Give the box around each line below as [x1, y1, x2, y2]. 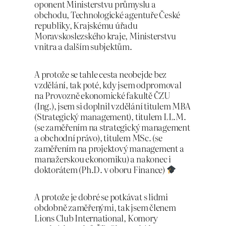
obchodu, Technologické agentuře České [34, 8, 181, 21]
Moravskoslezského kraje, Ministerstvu [34, 29, 177, 42]
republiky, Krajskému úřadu [34, 19, 138, 32]
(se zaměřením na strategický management [34, 120, 190, 133]
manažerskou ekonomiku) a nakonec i [34, 152, 171, 165]
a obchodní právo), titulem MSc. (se [34, 131, 162, 144]
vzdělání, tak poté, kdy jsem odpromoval [34, 78, 182, 91]
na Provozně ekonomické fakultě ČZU [34, 88, 171, 101]
